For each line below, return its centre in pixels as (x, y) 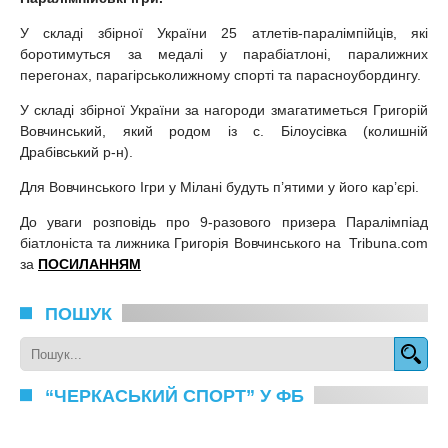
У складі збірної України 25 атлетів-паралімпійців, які (224, 33)
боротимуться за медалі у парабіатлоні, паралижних (224, 54)
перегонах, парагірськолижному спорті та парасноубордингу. (220, 75)
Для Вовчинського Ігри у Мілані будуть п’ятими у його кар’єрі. (219, 187)
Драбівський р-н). (76, 152)
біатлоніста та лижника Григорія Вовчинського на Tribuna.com (224, 243)
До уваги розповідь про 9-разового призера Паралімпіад (224, 222)
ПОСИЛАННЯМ (89, 264)
